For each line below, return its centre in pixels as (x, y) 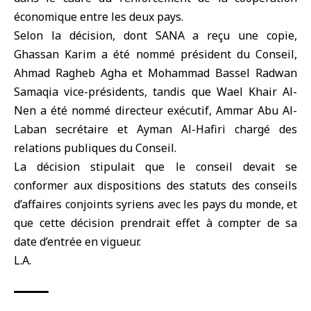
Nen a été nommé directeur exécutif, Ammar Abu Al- (155, 110)
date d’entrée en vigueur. (77, 242)
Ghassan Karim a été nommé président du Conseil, (155, 54)
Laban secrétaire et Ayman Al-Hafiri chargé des (155, 129)
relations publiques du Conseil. (95, 148)
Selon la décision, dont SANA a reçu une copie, (155, 35)
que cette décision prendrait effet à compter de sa (155, 223)
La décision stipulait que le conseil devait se (155, 167)
